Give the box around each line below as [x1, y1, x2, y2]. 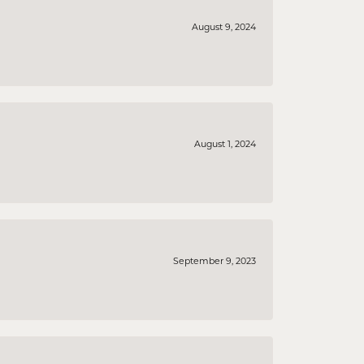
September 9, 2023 [173, 255, 256, 267]
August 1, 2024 [194, 138, 256, 150]
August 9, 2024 [192, 21, 256, 33]
